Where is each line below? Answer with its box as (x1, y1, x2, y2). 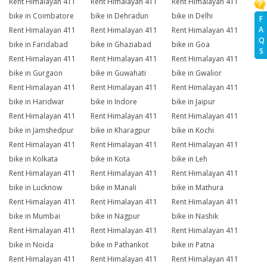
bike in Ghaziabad (90, 39, 151, 50)
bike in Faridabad (9, 39, 68, 50)
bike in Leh (172, 154, 208, 164)
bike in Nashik (172, 211, 219, 222)
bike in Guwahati (90, 68, 146, 79)
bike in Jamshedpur (9, 125, 74, 136)
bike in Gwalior (172, 68, 222, 79)
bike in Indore (90, 97, 137, 107)
